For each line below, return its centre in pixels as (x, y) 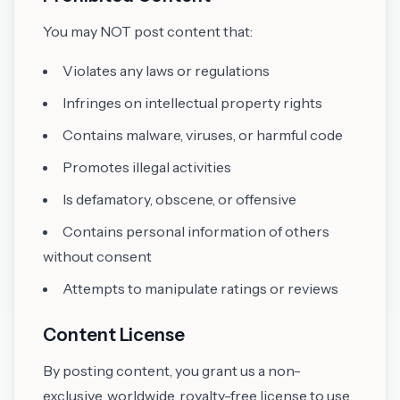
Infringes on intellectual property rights (192, 103)
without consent (97, 256)
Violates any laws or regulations (166, 71)
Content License (114, 335)
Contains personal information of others (196, 231)
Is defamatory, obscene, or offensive (179, 199)
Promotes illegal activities (147, 167)
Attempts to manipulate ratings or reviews (200, 288)
